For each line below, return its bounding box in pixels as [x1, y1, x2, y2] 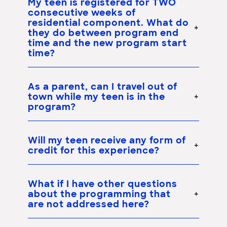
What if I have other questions [28, 179, 177, 190]
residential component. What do [28, 18, 189, 28]
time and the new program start [28, 39, 187, 49]
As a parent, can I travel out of [28, 82, 177, 92]
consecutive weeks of [28, 8, 136, 18]
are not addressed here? [28, 200, 149, 210]
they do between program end [28, 28, 179, 39]
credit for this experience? [28, 146, 160, 156]
